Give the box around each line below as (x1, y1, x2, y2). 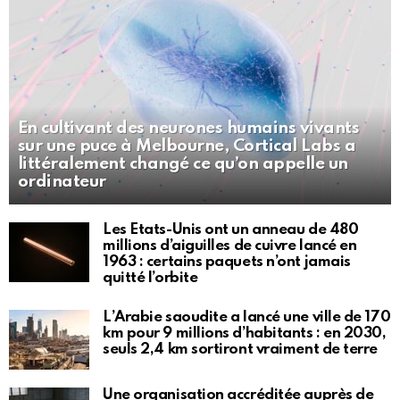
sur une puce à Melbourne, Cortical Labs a (18, 137, 356, 155)
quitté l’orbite (103, 271, 198, 287)
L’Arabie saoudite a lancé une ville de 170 (103, 310, 391, 326)
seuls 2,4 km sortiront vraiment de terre (103, 342, 378, 358)
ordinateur (18, 173, 106, 191)
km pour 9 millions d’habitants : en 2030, (103, 326, 387, 342)
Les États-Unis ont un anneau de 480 (103, 222, 359, 238)
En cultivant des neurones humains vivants (18, 120, 360, 137)
